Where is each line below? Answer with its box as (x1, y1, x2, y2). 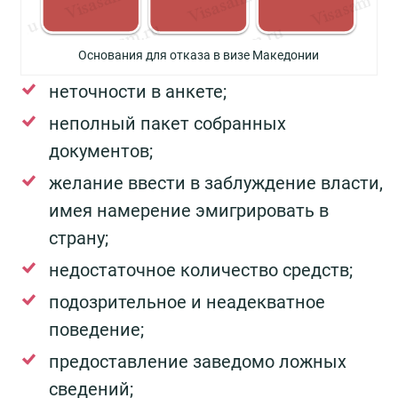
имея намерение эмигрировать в (49, 200, 329, 222)
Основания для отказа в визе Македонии (78, 48, 320, 63)
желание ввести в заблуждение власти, (49, 172, 383, 195)
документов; (49, 140, 153, 163)
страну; (49, 227, 108, 250)
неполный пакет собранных (49, 113, 286, 135)
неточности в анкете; (49, 81, 227, 103)
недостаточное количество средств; (49, 259, 353, 282)
